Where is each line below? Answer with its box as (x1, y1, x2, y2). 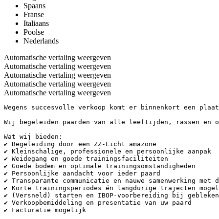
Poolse (23, 27, 44, 36)
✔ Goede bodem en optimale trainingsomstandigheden (4, 162, 196, 170)
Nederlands (23, 36, 59, 45)
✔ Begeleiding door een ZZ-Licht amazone (4, 140, 156, 148)
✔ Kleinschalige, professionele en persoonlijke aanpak (4, 147, 211, 155)
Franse (23, 10, 44, 19)
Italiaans (23, 19, 49, 27)
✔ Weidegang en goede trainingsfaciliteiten (4, 154, 168, 162)
